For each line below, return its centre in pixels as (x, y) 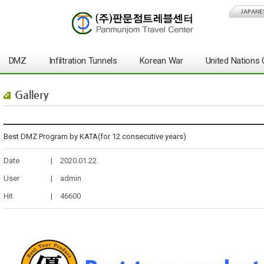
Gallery (32, 95)
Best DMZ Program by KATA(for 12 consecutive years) (95, 136)
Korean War (161, 61)
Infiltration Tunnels (83, 61)
